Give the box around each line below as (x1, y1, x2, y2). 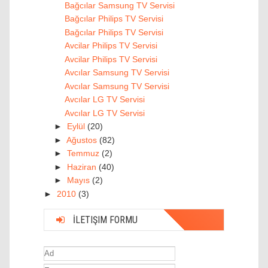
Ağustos (66, 135, 99, 145)
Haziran (66, 162, 99, 172)
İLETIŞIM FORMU (71, 214, 138, 226)
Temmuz (66, 148, 102, 159)
